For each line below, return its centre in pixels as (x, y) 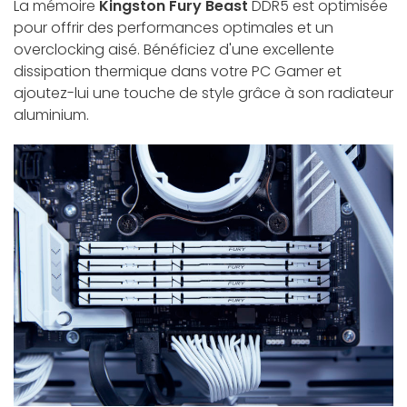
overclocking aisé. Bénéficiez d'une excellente (174, 50)
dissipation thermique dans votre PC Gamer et (178, 72)
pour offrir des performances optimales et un (174, 28)
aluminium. (51, 115)
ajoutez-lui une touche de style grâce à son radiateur (203, 94)
